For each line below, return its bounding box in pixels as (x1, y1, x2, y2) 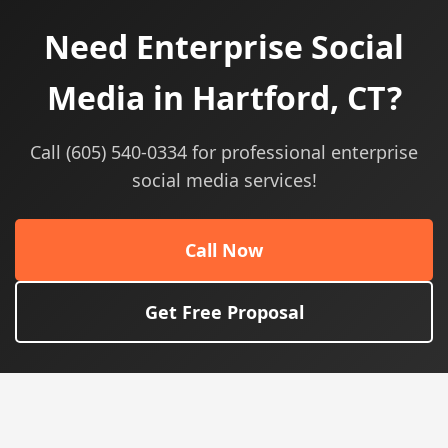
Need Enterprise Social (44, 25, 404, 68)
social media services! (131, 168, 317, 192)
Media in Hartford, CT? (46, 76, 402, 119)
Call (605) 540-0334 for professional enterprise (30, 140, 418, 164)
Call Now (185, 238, 263, 262)
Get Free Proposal (144, 300, 304, 324)
